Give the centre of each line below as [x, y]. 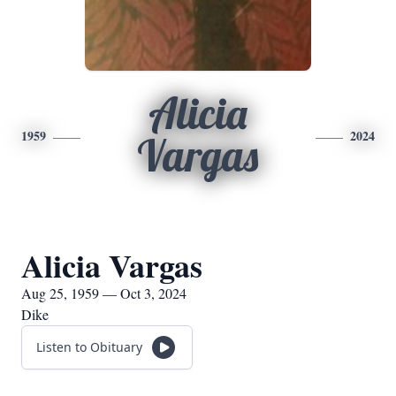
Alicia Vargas [112, 265]
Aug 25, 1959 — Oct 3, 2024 [104, 293]
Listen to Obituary [89, 347]
